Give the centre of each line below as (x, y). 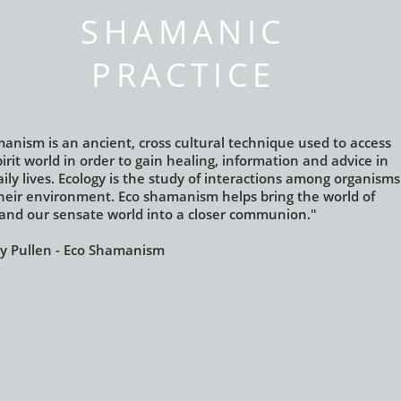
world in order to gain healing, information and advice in (206, 160)
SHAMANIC (183, 31)
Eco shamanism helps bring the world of (247, 196)
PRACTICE (183, 74)
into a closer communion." (232, 214)
